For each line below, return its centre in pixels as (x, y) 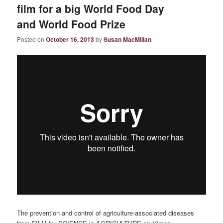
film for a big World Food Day (91, 9)
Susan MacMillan (128, 40)
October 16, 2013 (70, 40)
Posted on (32, 39)
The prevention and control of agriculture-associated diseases (106, 213)
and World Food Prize (71, 24)
